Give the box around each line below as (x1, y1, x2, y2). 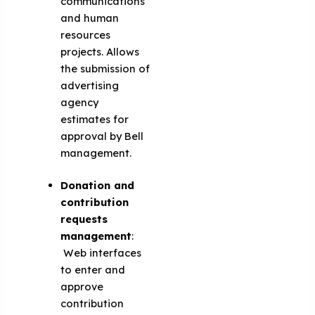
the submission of (60, 61, 150, 75)
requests (60, 212, 108, 226)
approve (60, 279, 104, 293)
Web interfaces (60, 245, 142, 259)
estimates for (60, 112, 129, 126)
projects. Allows (60, 44, 140, 58)
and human (60, 11, 120, 25)
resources (60, 27, 111, 41)
